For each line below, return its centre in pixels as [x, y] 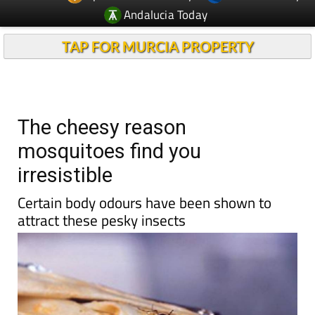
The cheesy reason [102, 127]
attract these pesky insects [102, 220]
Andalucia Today [166, 14]
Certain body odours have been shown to [144, 202]
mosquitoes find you [109, 151]
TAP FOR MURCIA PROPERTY [157, 46]
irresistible [65, 175]
